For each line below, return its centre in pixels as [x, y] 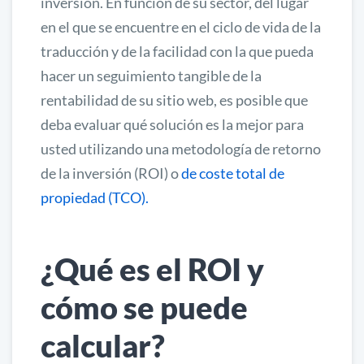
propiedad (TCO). [95, 198]
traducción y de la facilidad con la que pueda [177, 52]
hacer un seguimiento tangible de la [151, 76]
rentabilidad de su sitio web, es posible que [174, 100]
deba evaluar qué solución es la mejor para [172, 125]
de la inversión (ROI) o [111, 173]
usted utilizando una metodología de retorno [181, 149]
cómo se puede [144, 308]
